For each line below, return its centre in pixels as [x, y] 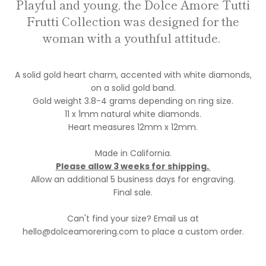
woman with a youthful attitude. [133, 38]
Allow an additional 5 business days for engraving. [133, 180]
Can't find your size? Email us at [133, 219]
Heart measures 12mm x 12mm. [133, 127]
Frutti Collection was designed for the [133, 21]
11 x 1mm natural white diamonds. [133, 114]
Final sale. [133, 193]
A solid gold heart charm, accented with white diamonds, [133, 75]
